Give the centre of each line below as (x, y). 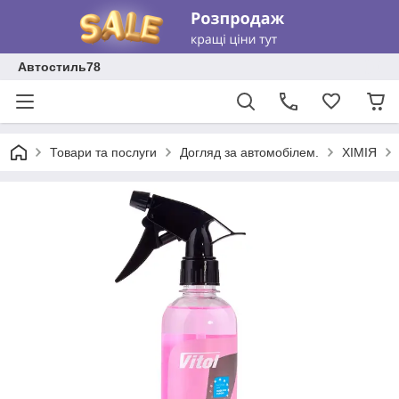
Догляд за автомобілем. (249, 152)
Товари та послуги (103, 152)
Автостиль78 (59, 67)
